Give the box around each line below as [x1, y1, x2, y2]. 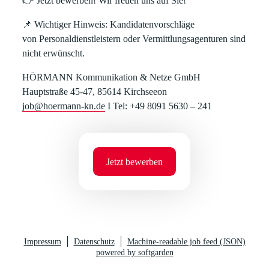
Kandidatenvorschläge [107, 19, 195, 29]
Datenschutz [73, 237, 115, 246]
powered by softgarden [95, 248, 174, 257]
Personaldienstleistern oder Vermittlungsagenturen [39, 34, 228, 44]
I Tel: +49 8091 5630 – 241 [105, 101, 213, 111]
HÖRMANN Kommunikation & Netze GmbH [22, 72, 201, 82]
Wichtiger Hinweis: [34, 19, 108, 29]
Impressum [23, 237, 61, 246]
